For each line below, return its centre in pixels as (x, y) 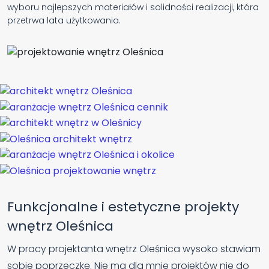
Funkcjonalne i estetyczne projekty (123, 207)
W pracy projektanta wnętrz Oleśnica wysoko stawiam (134, 249)
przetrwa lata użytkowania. (64, 21)
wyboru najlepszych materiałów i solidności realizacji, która (133, 8)
